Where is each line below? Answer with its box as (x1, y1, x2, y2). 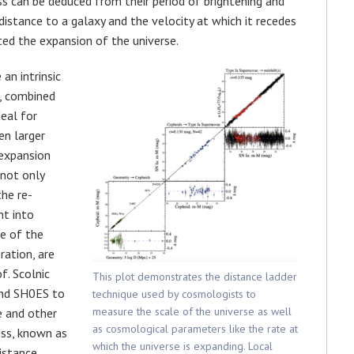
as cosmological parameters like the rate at (92, 322, 298, 336)
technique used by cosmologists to (92, 287, 256, 301)
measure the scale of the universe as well (92, 304, 292, 318)
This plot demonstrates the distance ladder (92, 269, 297, 284)
